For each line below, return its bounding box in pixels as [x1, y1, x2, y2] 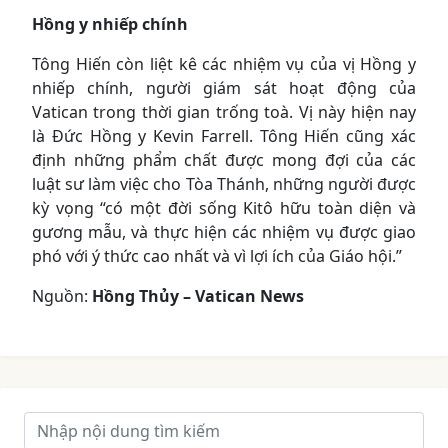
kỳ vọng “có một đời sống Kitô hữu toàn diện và [32, 196, 416, 219]
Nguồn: [32, 284, 92, 307]
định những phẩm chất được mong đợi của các [32, 148, 416, 171]
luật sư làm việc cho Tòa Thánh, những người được [32, 172, 416, 195]
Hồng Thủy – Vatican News [92, 284, 304, 307]
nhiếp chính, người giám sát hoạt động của [32, 76, 416, 99]
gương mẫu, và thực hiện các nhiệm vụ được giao [32, 220, 416, 243]
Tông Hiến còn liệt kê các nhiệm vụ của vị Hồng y [32, 52, 416, 75]
